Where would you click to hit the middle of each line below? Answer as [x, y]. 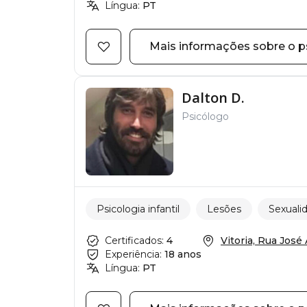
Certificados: [134, 241]
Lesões [224, 209]
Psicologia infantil [138, 209]
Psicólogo [205, 116]
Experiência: [133, 254]
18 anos [183, 254]
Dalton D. [213, 98]
